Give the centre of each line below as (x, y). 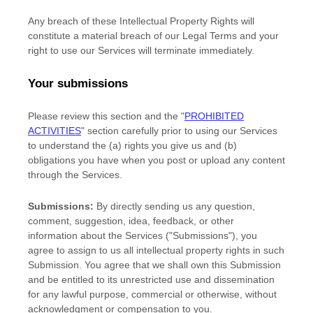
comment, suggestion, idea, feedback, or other (131, 221)
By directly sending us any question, (174, 206)
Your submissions (78, 83)
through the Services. (75, 175)
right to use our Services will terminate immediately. (141, 50)
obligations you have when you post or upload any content (156, 160)
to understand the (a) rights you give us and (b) (132, 145)
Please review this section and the (104, 116)
